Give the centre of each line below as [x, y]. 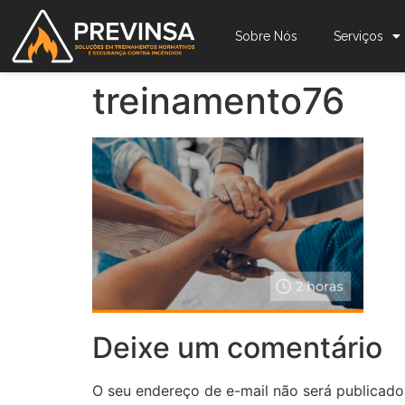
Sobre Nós [266, 36]
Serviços [358, 36]
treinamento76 [218, 101]
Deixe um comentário [237, 348]
